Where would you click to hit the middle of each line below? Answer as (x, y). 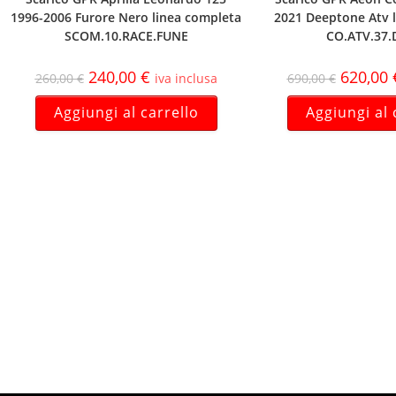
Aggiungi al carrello (126, 113)
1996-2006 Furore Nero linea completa (126, 18)
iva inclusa (186, 79)
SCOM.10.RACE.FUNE (126, 36)
